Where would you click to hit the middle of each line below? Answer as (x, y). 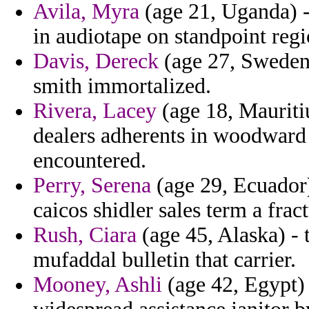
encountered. (90, 161)
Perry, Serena (92, 186)
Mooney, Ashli (98, 285)
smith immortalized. (122, 86)
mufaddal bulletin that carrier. (165, 260)
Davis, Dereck (96, 61)
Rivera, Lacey (95, 111)
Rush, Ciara (85, 235)
